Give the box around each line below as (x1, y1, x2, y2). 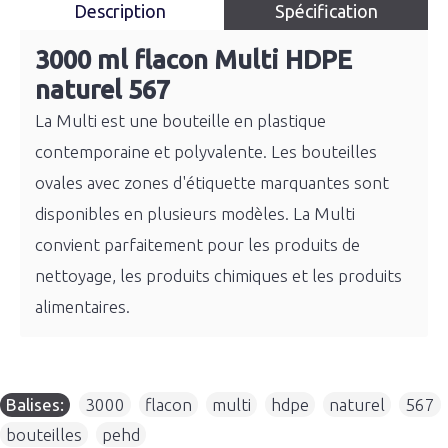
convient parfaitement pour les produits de (35, 235, 360, 254)
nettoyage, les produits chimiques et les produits (35, 266, 402, 285)
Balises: (6, 395, 64, 414)
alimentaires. (35, 297, 130, 316)
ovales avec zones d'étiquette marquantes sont (35, 173, 389, 192)
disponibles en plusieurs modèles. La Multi (35, 204, 355, 223)
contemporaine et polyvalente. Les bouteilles (35, 142, 377, 161)
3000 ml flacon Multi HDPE (35, 45, 352, 74)
